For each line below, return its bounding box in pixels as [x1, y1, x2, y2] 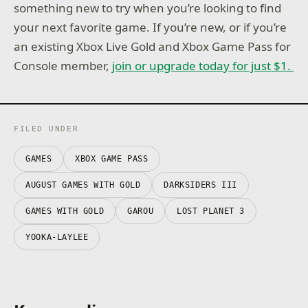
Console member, [14, 58, 113, 74]
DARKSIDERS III [164, 179, 237, 190]
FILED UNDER [14, 124, 79, 133]
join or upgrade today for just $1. [112, 58, 294, 74]
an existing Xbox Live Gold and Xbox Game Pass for [14, 38, 291, 55]
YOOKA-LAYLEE [25, 232, 89, 242]
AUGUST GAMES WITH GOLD [25, 179, 141, 190]
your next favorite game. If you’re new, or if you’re [14, 19, 287, 36]
